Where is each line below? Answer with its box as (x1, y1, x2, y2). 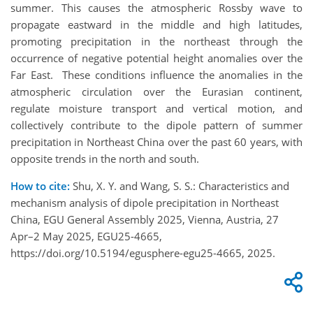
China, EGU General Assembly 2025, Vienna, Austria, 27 (10, 212, 279, 226)
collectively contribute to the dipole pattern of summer (10, 117, 303, 132)
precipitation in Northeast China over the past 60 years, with (10, 134, 303, 149)
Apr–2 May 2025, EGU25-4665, (10, 228, 162, 243)
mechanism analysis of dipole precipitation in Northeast (10, 195, 279, 210)
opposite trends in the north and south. (10, 151, 199, 166)
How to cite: (10, 178, 70, 193)
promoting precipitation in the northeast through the (10, 34, 303, 48)
